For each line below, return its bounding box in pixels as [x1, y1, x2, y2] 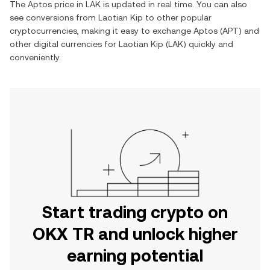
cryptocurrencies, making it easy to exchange [10, 26, 193, 36]
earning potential [67, 246, 203, 265]
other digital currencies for [10, 39, 119, 49]
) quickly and [183, 39, 233, 49]
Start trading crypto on [42, 202, 228, 222]
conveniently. [10, 52, 61, 62]
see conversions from [10, 13, 98, 22]
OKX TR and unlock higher [32, 224, 238, 243]
